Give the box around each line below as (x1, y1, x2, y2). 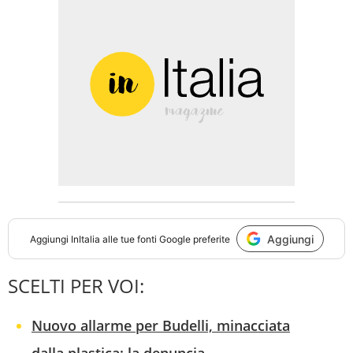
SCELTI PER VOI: (8, 273, 144, 299)
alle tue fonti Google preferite (99, 232, 230, 245)
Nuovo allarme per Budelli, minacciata (32, 316, 290, 336)
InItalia (70, 232, 100, 245)
